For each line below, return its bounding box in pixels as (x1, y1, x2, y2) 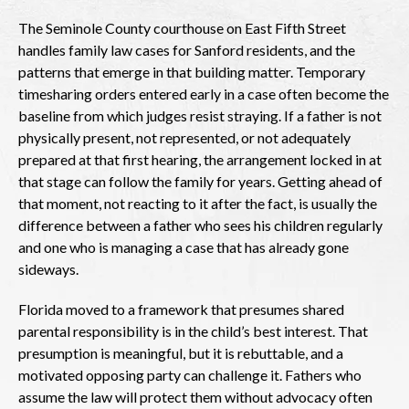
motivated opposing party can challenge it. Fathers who (18, 365, 362, 383)
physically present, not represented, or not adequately (18, 128, 351, 146)
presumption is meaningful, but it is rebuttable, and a (18, 343, 343, 362)
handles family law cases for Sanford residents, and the (18, 40, 355, 58)
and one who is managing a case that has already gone (18, 237, 349, 256)
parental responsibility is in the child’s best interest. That (18, 321, 368, 340)
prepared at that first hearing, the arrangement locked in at (18, 150, 382, 168)
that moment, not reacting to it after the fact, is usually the (18, 194, 377, 212)
